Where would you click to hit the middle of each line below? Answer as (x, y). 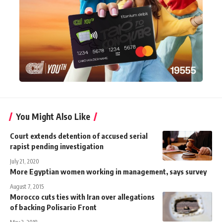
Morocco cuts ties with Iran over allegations (82, 196)
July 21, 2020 (25, 161)
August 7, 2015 (27, 186)
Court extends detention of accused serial (79, 136)
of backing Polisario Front (53, 207)
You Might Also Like (53, 116)
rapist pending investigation (57, 146)
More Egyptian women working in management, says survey (108, 171)
